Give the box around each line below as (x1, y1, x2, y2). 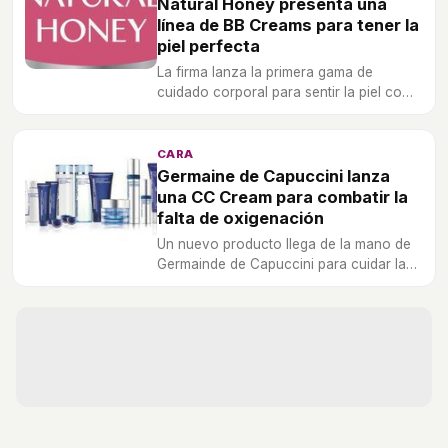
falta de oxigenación (157, 207, 324, 228)
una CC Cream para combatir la (157, 186, 408, 207)
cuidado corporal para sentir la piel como (157, 83, 422, 100)
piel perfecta (157, 35, 260, 56)
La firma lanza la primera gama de (157, 63, 373, 80)
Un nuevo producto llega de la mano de (157, 235, 411, 252)
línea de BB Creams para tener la (157, 14, 419, 35)
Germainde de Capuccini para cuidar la (157, 255, 406, 272)
